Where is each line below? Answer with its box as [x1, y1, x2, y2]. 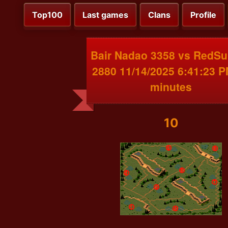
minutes [150, 78, 192, 94]
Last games [82, 10, 128, 20]
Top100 [32, 10, 63, 20]
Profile [190, 10, 216, 20]
